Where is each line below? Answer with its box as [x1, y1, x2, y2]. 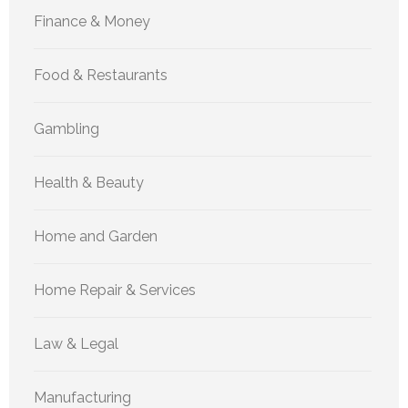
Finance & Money [34, 12, 150, 30]
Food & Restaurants [34, 66, 168, 84]
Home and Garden [34, 227, 158, 245]
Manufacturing [34, 388, 131, 406]
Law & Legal [34, 334, 118, 352]
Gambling [34, 119, 99, 138]
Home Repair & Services [34, 280, 196, 299]
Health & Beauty [34, 173, 144, 191]
